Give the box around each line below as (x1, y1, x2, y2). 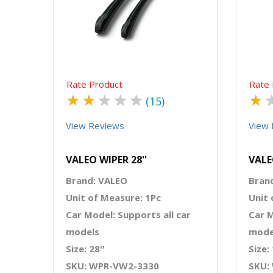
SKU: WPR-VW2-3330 (66, 259, 159, 272)
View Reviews (66, 119, 124, 132)
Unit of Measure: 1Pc (66, 191, 161, 204)
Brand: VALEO (66, 174, 127, 186)
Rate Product (66, 77, 122, 90)
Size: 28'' (66, 242, 105, 255)
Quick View (125, 5, 148, 12)
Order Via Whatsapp (151, 5, 194, 12)
